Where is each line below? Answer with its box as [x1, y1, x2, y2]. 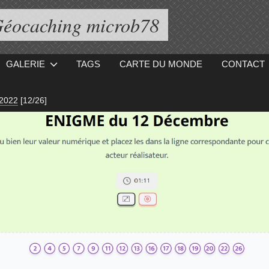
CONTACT [221, 59, 265, 69]
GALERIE [6, 59, 46, 69]
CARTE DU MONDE [119, 59, 202, 69]
